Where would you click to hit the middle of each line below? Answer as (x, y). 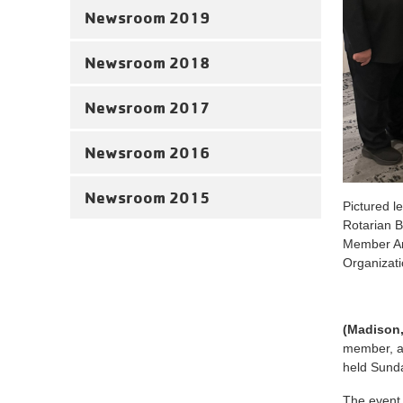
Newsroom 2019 (147, 18)
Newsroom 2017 (147, 107)
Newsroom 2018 (147, 63)
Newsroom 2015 (147, 197)
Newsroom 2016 (147, 152)
